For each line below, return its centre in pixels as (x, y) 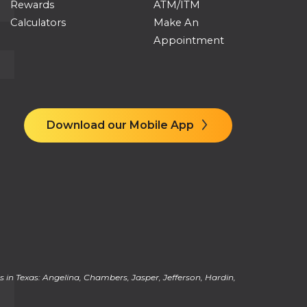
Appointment (188, 40)
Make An (176, 23)
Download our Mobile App (121, 125)
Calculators (38, 23)
